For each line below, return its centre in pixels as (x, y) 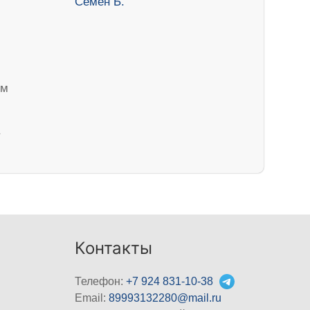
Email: (92, 298)
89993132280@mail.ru (165, 298)
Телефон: (101, 281)
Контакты (114, 248)
